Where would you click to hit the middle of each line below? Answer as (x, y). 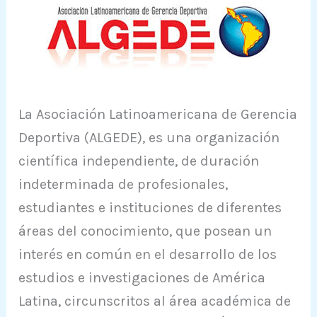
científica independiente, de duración (139, 161)
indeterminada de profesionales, (123, 184)
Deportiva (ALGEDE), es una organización (149, 137)
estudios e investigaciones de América (142, 277)
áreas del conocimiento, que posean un (145, 231)
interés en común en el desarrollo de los (148, 254)
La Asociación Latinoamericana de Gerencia (158, 114)
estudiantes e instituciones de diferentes (150, 207)
